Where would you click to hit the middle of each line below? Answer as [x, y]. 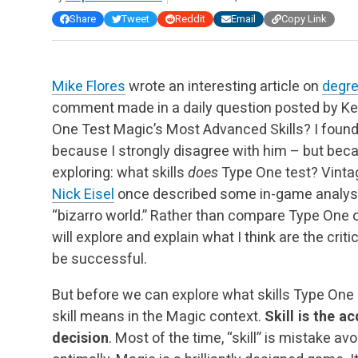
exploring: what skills [120, 172]
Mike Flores [89, 86]
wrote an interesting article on [224, 86]
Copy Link [304, 19]
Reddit [190, 19]
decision [80, 337]
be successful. [99, 258]
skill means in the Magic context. [158, 316]
